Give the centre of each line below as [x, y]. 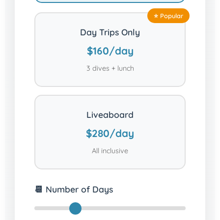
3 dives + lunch [110, 68]
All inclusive [110, 151]
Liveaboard [110, 114]
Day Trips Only [110, 32]
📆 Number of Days [74, 189]
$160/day [110, 51]
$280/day [110, 133]
